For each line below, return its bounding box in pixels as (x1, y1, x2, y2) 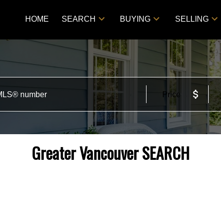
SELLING (175, 15, 209, 23)
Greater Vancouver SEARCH (31, 141, 189, 165)
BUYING (120, 15, 151, 23)
